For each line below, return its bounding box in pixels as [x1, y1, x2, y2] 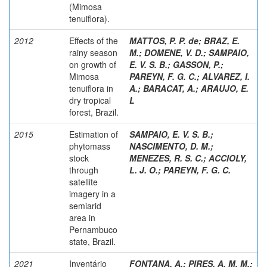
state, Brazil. [69, 235, 116, 247]
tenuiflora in [69, 82, 113, 94]
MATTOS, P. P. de [129, 34, 198, 46]
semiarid [69, 199, 101, 212]
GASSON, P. [173, 58, 221, 70]
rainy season [69, 46, 117, 58]
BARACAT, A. [143, 82, 195, 94]
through [69, 163, 98, 176]
